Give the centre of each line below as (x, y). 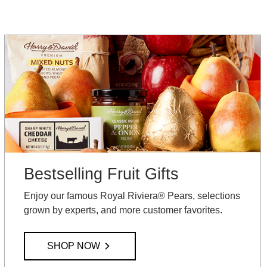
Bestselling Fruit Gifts (102, 174)
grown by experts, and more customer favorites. (123, 210)
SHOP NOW (73, 246)
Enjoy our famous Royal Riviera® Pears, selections (132, 196)
